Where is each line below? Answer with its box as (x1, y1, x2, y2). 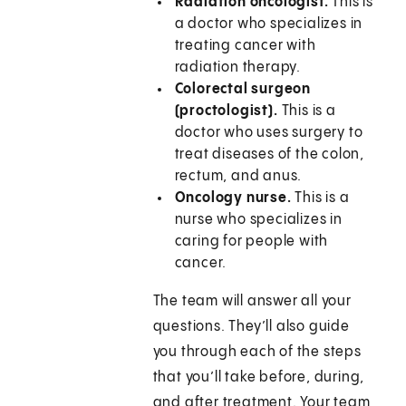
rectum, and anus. (174, 169, 303, 185)
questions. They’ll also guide (152, 319, 350, 335)
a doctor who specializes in (174, 16, 363, 33)
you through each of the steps (152, 344, 362, 361)
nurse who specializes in (174, 212, 343, 228)
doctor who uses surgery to (174, 125, 363, 141)
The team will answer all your (152, 294, 352, 310)
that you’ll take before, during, (152, 370, 365, 386)
